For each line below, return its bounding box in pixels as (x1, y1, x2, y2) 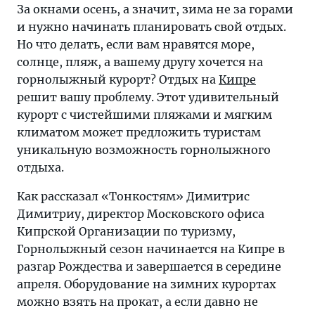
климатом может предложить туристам (17, 125, 261, 139)
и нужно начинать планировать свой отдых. (17, 20, 286, 34)
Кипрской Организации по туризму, (17, 224, 236, 238)
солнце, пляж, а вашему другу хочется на (17, 55, 263, 69)
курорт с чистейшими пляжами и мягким (17, 108, 272, 122)
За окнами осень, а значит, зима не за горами (17, 2, 293, 16)
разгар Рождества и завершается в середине (17, 259, 281, 274)
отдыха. (17, 160, 64, 174)
